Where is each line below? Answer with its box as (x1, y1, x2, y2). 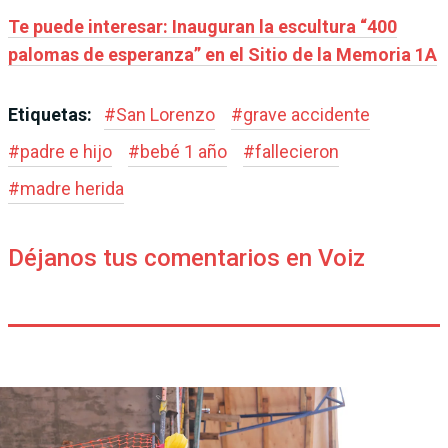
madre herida (20, 177, 124, 199)
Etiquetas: (8, 103, 96, 125)
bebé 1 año (140, 140, 227, 162)
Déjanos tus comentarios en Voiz (8, 243, 365, 272)
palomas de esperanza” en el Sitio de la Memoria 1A (8, 43, 437, 65)
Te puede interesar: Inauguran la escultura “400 (8, 15, 397, 37)
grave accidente (243, 103, 370, 125)
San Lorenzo (116, 103, 215, 125)
